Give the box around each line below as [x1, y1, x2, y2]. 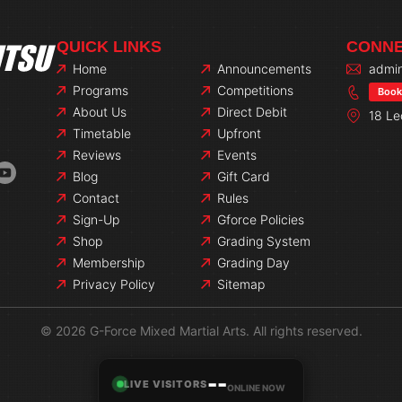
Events [216, 147, 257, 162]
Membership [72, 255, 144, 270]
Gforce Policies [216, 212, 304, 227]
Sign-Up [72, 212, 119, 227]
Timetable [72, 126, 131, 141]
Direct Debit [216, 104, 287, 119]
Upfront [216, 126, 261, 141]
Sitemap [216, 276, 265, 292]
